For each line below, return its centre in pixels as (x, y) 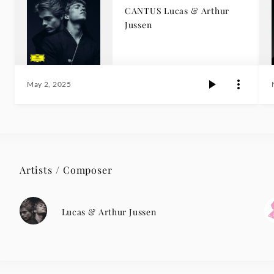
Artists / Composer (66, 170)
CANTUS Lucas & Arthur (177, 11)
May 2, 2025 (49, 84)
